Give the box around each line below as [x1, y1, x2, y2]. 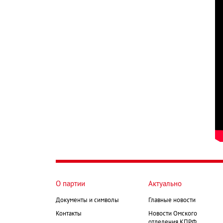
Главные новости [148, 197, 196, 204]
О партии [56, 180, 85, 188]
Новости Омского [148, 211, 197, 217]
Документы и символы [56, 197, 119, 204]
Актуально [148, 180, 182, 188]
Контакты [56, 211, 82, 217]
